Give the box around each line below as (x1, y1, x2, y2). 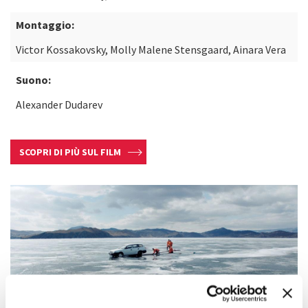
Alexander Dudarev (16, 98, 102, 111)
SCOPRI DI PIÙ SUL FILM (19, 146, 121, 158)
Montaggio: (16, 18, 74, 32)
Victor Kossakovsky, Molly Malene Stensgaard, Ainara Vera (16, 43, 286, 56)
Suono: (16, 73, 51, 87)
